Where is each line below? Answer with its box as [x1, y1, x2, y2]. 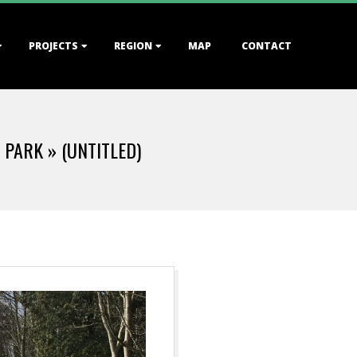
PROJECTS [29, 39, 78, 53]
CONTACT [241, 39, 292, 53]
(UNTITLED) [61, 135, 141, 164]
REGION [114, 39, 152, 53]
